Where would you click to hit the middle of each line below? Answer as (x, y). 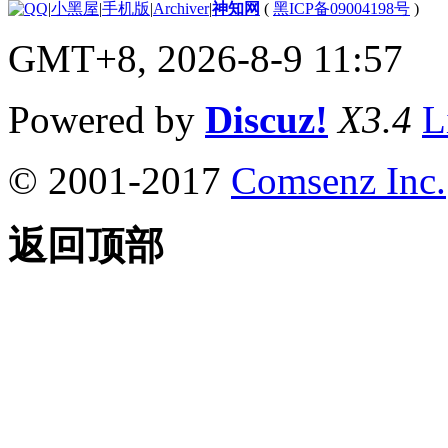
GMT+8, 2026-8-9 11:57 (205, 59)
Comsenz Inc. (338, 181)
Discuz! (266, 120)
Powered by (106, 120)
